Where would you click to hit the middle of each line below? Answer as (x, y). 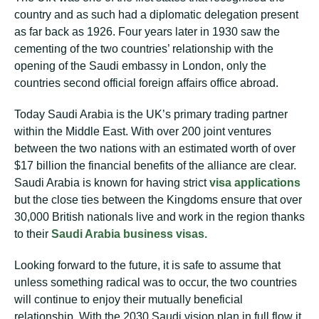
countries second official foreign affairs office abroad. (146, 83)
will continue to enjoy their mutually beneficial (129, 299)
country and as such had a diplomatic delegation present (156, 15)
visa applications (255, 183)
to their (31, 234)
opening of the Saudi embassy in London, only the (140, 66)
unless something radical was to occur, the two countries (156, 282)
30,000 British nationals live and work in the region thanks (159, 217)
